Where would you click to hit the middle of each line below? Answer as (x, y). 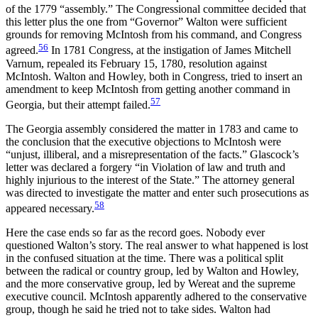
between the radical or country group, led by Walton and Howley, (152, 271)
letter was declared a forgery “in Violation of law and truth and (146, 167)
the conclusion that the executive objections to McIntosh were (143, 141)
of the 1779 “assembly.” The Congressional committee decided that (156, 9)
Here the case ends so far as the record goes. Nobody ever (135, 233)
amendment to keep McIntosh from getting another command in (148, 89)
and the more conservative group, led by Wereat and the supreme (150, 284)
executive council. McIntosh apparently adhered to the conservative (156, 297)
